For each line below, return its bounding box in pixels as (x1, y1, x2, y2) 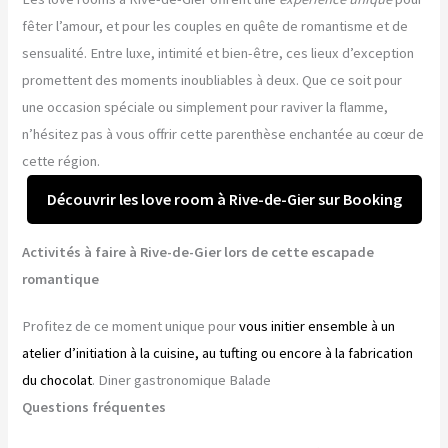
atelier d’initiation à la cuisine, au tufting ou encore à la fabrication (22, 343, 414, 362)
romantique (22, 269, 100, 288)
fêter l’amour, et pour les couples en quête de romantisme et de (22, 16, 409, 35)
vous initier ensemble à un (239, 316, 396, 335)
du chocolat (22, 370, 93, 389)
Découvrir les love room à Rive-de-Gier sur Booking (46, 188, 402, 209)
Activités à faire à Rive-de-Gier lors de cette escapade (22, 242, 375, 261)
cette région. (22, 151, 101, 170)
